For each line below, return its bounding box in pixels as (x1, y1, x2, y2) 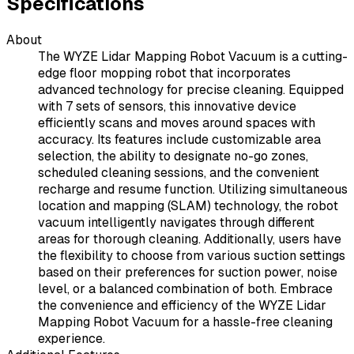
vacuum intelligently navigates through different (38, 214, 314, 232)
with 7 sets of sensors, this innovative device (38, 98, 296, 115)
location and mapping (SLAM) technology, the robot (38, 198, 338, 215)
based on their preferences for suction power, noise (38, 264, 337, 281)
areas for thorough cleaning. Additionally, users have (38, 231, 341, 248)
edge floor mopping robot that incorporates (38, 65, 291, 82)
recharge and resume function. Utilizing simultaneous (38, 181, 348, 198)
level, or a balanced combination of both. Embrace (38, 281, 333, 298)
